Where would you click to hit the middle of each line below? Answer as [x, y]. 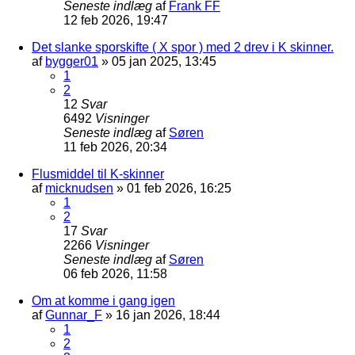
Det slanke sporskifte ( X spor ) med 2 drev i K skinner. [183, 47]
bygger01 [72, 61]
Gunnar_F [74, 315]
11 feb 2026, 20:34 [115, 147]
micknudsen [79, 188]
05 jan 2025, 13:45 [164, 61]
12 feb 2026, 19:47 [116, 20]
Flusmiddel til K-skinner [98, 174]
